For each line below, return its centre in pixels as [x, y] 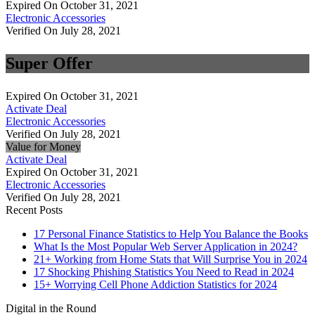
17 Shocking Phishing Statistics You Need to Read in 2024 [164, 272]
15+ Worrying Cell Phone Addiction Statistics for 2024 [155, 285]
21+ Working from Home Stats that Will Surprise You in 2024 [171, 259]
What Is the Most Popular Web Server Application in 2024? [166, 247]
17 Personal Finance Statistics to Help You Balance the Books [171, 234]
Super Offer [49, 64]
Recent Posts [34, 210]
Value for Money [43, 147]
